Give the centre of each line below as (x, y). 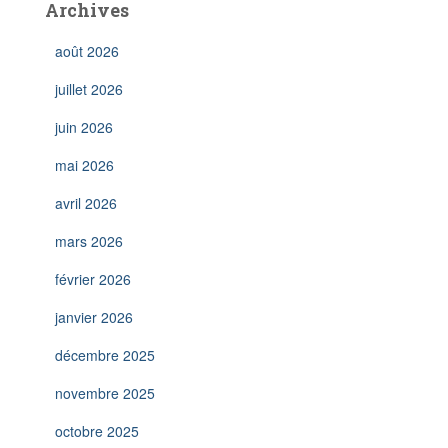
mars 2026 (89, 241)
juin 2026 (84, 127)
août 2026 (87, 51)
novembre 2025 (105, 393)
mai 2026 (84, 165)
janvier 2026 (94, 317)
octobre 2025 (97, 431)
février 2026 (93, 279)
